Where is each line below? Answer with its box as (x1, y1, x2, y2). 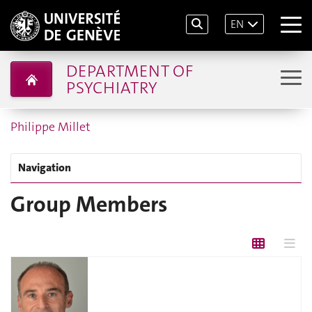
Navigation (18, 160, 71, 175)
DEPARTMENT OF (65, 59, 193, 82)
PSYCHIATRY (65, 76, 157, 99)
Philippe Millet (10, 118, 91, 135)
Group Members (10, 190, 167, 219)
